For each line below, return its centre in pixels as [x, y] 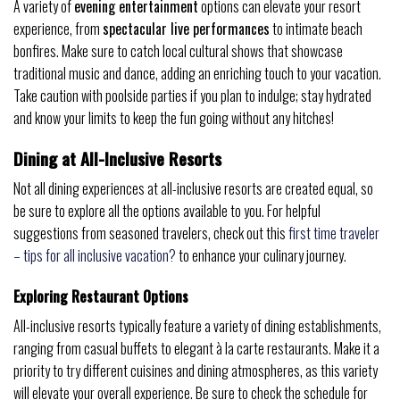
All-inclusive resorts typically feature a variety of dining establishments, [197, 326]
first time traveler [334, 233]
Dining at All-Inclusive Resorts [117, 158]
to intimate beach [316, 28]
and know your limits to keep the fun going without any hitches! [174, 117]
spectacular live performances [186, 28]
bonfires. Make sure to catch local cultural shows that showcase [178, 50]
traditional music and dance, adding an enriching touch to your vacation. [197, 73]
